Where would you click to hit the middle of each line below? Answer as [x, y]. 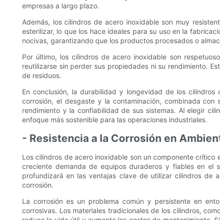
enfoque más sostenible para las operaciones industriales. [115, 120]
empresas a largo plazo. [61, 6]
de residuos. [42, 76]
